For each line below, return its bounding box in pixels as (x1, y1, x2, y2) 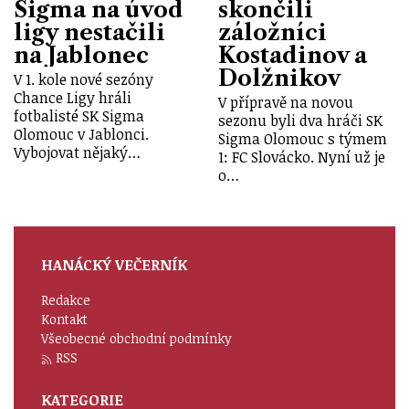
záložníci (218, 18, 327, 46)
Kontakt (41, 310, 88, 329)
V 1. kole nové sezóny (14, 69, 153, 90)
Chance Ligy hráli (14, 88, 131, 109)
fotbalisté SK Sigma (14, 106, 144, 127)
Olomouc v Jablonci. (14, 124, 149, 145)
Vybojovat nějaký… (14, 142, 141, 163)
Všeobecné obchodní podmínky (41, 330, 232, 348)
